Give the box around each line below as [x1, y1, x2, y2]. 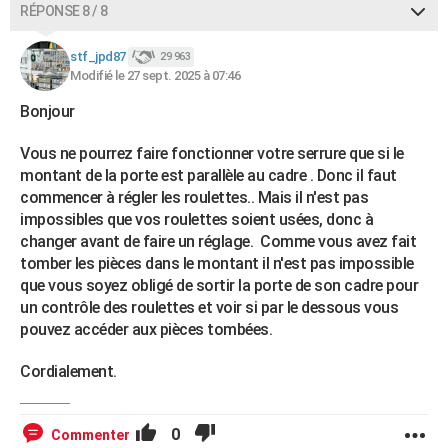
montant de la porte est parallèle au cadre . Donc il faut [20, 166, 397, 186]
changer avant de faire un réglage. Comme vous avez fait [20, 232, 416, 252]
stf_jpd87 [70, 48, 126, 64]
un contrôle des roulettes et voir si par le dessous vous [20, 298, 398, 318]
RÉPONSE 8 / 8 [20, 3, 108, 20]
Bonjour [20, 102, 75, 122]
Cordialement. [20, 362, 117, 382]
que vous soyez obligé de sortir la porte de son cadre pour [20, 276, 418, 296]
